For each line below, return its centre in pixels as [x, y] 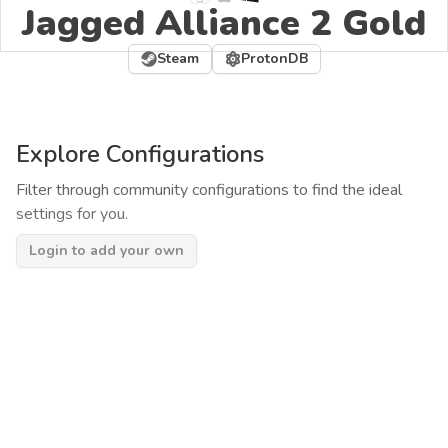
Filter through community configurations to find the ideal [209, 190]
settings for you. [72, 214]
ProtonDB [274, 58]
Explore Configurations [140, 154]
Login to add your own [106, 250]
